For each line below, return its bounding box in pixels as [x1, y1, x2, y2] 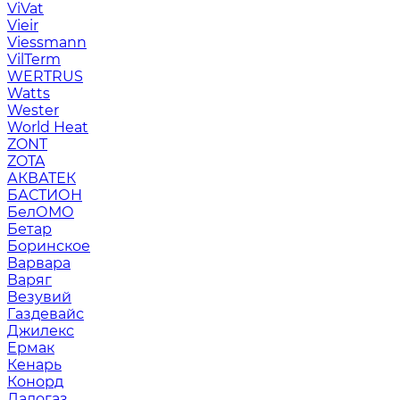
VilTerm [7, 51, 61, 68]
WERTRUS [7, 68, 83, 85]
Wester [7, 102, 59, 119]
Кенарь [7, 356, 62, 373]
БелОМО [7, 204, 74, 221]
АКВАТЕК [7, 170, 76, 187]
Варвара [7, 254, 71, 271]
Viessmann [7, 34, 87, 51]
